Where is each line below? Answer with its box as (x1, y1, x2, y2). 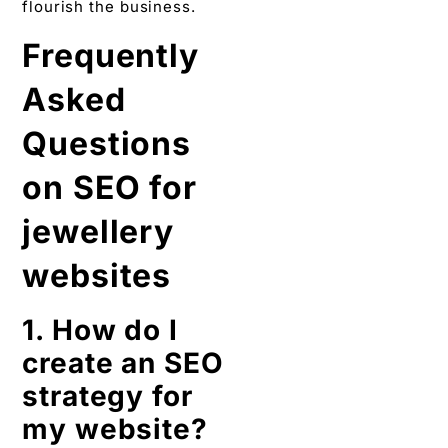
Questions (22, 123, 192, 163)
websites (22, 255, 172, 295)
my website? (22, 411, 208, 446)
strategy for (22, 378, 193, 413)
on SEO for (22, 167, 197, 207)
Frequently (22, 35, 199, 75)
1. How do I (22, 312, 178, 347)
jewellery (22, 211, 175, 251)
